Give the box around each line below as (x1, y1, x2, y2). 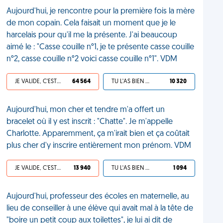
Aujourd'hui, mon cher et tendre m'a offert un (6, 106, 165, 114)
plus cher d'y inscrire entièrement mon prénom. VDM (6, 142, 192, 150)
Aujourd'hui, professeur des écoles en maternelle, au (6, 193, 190, 201)
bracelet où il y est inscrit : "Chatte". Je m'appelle (6, 118, 173, 126)
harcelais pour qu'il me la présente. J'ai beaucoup (6, 31, 178, 39)
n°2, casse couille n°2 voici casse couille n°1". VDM (6, 55, 178, 63)
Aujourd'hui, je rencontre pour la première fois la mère (6, 7, 195, 15)
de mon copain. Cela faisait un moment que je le (6, 19, 176, 27)
